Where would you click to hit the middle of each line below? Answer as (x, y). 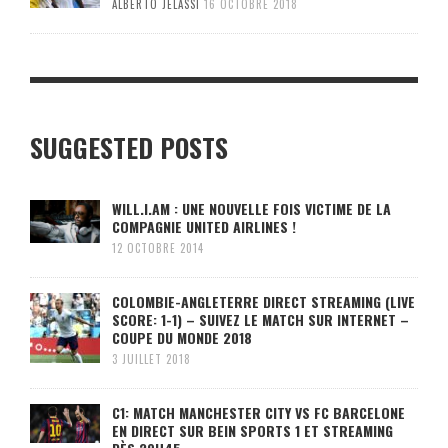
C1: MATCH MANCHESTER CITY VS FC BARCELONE (258, 412)
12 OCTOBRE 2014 (158, 248)
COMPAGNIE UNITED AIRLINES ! (204, 226)
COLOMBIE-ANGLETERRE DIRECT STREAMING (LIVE (263, 301)
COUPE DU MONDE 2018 (182, 337)
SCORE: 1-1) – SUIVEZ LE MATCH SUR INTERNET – (260, 319)
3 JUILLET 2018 (151, 359)
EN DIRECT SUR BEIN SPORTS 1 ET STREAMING (252, 430)
